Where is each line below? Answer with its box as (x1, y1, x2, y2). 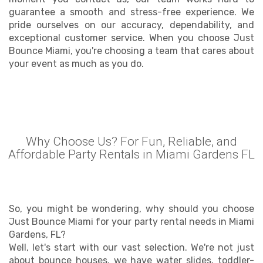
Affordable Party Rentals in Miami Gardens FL (8, 147, 255, 161)
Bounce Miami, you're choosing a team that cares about (9, 45, 254, 56)
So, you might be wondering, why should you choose (9, 203, 254, 214)
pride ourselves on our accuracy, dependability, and (9, 19, 254, 31)
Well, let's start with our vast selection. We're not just (9, 242, 254, 253)
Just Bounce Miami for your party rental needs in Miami (9, 216, 254, 227)
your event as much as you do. (9, 58, 144, 69)
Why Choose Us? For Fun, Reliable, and (26, 134, 237, 149)
